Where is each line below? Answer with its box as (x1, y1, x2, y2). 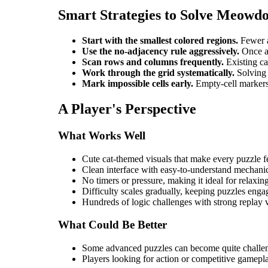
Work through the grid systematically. (82, 68, 234, 78)
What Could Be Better (58, 218, 167, 232)
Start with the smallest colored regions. (82, 35, 238, 46)
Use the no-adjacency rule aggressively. (82, 46, 239, 57)
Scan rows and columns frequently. (82, 57, 224, 68)
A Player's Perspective (58, 101, 196, 117)
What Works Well (58, 129, 145, 142)
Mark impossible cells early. (82, 78, 193, 89)
